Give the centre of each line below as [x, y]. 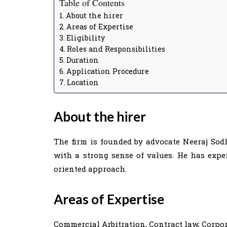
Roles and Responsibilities [116, 49]
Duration [82, 60]
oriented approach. [90, 168]
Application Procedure [107, 71]
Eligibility [85, 37]
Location [83, 82]
